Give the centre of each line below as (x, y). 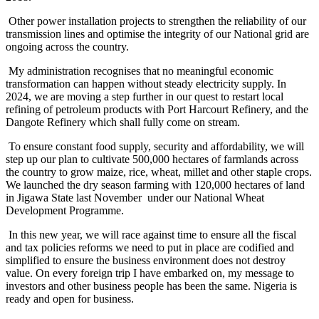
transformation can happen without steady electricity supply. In (146, 84)
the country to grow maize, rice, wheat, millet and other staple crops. (159, 172)
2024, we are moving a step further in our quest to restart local (145, 96)
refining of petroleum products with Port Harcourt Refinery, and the (157, 109)
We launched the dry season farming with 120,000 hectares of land (155, 185)
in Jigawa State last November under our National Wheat (135, 198)
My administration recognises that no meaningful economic (140, 71)
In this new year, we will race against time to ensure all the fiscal (151, 235)
